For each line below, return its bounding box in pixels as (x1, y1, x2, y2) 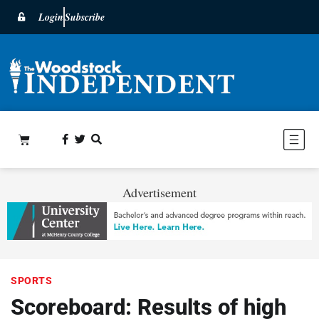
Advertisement (122, 183, 197, 201)
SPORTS (11, 274, 52, 286)
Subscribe (65, 10, 105, 24)
